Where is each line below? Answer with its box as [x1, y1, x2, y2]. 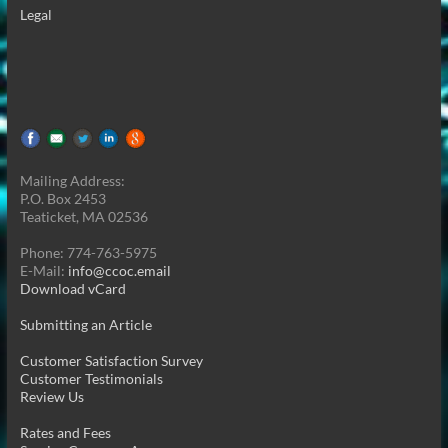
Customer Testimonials [19, 369, 163, 387]
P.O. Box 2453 [19, 189, 106, 207]
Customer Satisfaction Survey [19, 351, 203, 369]
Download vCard [19, 279, 126, 297]
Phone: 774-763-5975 [19, 243, 157, 261]
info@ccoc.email [67, 261, 171, 279]
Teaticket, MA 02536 [19, 207, 148, 225]
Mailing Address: [19, 171, 125, 189]
